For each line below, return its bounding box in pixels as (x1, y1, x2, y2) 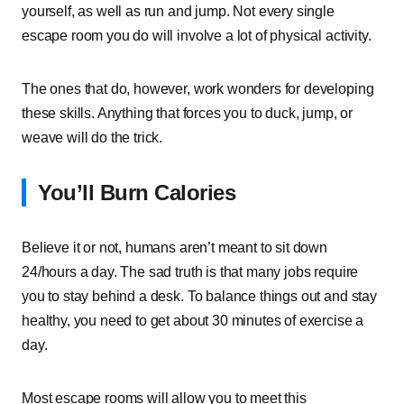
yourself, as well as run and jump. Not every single (22, 4, 335, 19)
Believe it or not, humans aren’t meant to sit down (22, 240, 327, 255)
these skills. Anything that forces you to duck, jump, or (22, 106, 353, 121)
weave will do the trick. (22, 130, 163, 145)
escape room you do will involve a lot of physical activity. (22, 28, 372, 43)
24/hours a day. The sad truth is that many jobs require (22, 264, 359, 280)
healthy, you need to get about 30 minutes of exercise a (22, 313, 364, 328)
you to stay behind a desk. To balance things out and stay (22, 289, 377, 304)
